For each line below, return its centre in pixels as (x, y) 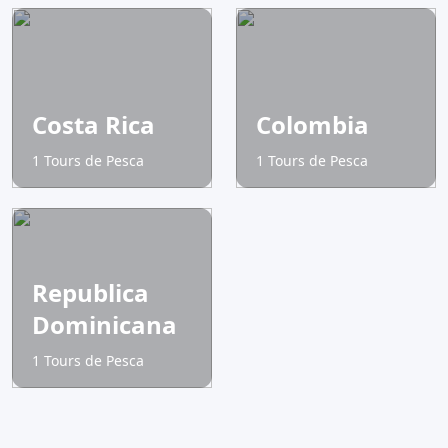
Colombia (312, 125)
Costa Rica (93, 125)
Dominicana (104, 325)
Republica (90, 293)
